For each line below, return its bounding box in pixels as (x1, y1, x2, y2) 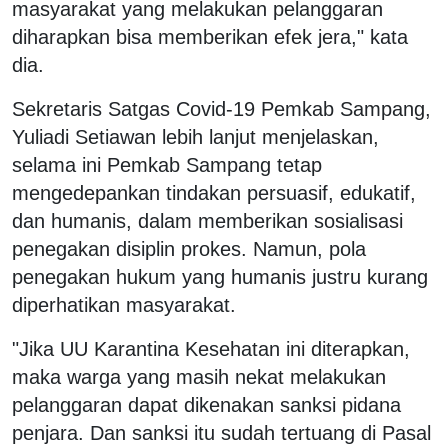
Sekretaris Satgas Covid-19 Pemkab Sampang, (12, 97, 431, 120)
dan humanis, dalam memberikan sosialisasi (12, 209, 403, 232)
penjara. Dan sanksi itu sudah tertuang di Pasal (12, 421, 431, 444)
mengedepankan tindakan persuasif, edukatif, (12, 181, 416, 204)
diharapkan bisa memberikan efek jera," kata (12, 25, 408, 48)
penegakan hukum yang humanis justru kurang (12, 265, 428, 288)
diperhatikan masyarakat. (12, 293, 236, 316)
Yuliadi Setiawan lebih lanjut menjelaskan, (12, 125, 379, 148)
